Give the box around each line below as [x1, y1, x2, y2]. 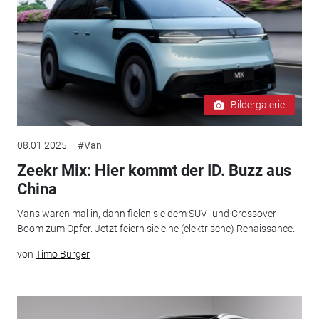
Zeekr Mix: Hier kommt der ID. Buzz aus [16, 162, 291, 180]
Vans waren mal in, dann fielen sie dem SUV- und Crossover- [16, 207, 279, 219]
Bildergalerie [231, 99, 286, 111]
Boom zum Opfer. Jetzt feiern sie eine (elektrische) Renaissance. [16, 222, 295, 234]
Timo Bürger [35, 248, 90, 260]
